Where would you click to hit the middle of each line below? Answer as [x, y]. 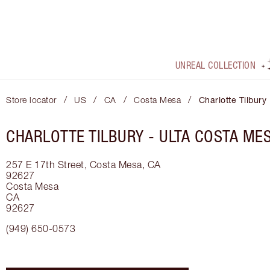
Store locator [31, 100]
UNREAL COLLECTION [215, 65]
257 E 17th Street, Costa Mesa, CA [83, 165]
